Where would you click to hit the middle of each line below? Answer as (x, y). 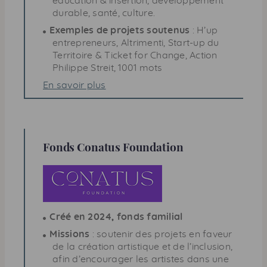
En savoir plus (74, 85)
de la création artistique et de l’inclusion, (142, 246)
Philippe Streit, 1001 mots (108, 68)
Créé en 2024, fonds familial (116, 217)
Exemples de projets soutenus (120, 30)
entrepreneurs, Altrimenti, (110, 43)
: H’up (204, 30)
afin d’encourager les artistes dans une (141, 259)
